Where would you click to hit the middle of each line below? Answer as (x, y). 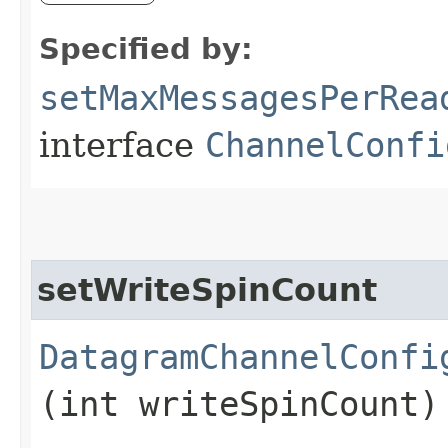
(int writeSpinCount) (239, 403)
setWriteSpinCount (207, 289)
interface (122, 144)
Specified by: (146, 48)
